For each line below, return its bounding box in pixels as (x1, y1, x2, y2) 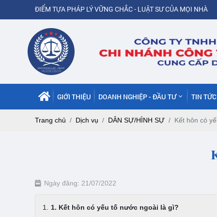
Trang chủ (35, 116, 66, 124)
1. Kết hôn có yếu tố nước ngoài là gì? (51, 203, 179, 211)
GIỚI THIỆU (57, 92, 92, 101)
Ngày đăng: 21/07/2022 (44, 179, 116, 187)
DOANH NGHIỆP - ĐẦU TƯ (98, 92, 176, 101)
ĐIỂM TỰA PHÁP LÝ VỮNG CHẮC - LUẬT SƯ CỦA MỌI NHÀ (35, 5, 208, 14)
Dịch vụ (76, 116, 98, 124)
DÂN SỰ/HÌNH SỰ (108, 116, 165, 124)
